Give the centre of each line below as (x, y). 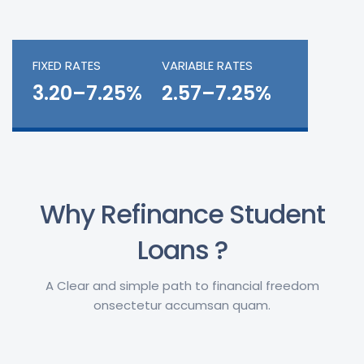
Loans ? (182, 250)
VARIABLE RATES (207, 66)
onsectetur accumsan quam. (182, 305)
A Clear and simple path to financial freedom (182, 286)
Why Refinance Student (182, 214)
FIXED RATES (67, 66)
